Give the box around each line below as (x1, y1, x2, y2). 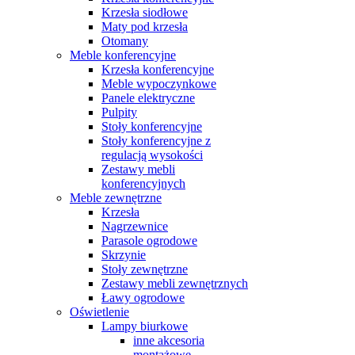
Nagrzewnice (101, 219, 168, 233)
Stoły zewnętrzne (101, 261, 188, 276)
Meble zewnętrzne (70, 190, 162, 204)
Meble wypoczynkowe (101, 76, 216, 90)
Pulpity (101, 105, 137, 119)
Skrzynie (101, 247, 146, 261)
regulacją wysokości (101, 147, 203, 162)
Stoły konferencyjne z (101, 133, 211, 147)
